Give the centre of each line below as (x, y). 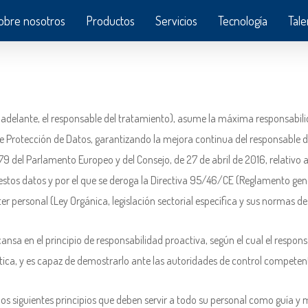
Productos (110, 21)
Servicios (176, 21)
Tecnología (243, 21)
